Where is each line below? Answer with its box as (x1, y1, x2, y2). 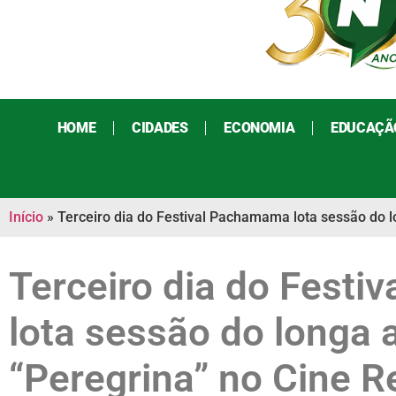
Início (9, 209, 43, 226)
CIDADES (132, 119, 188, 137)
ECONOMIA (224, 119, 295, 137)
